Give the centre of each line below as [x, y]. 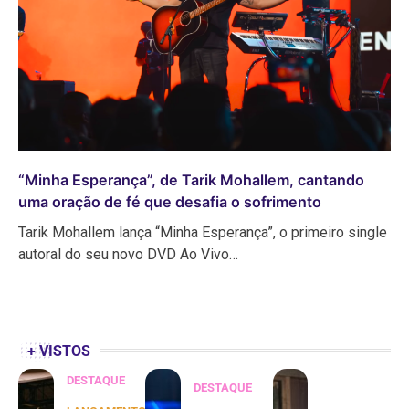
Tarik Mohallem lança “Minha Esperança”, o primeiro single [203, 232]
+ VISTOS [59, 351]
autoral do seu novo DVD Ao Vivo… [128, 254]
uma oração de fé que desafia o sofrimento [170, 201]
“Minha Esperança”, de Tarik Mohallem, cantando [191, 179]
